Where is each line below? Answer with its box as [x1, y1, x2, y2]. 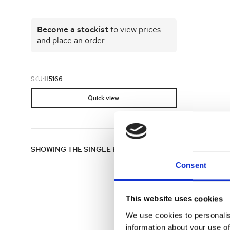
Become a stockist [37, 26, 108, 34]
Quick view [88, 95, 120, 101]
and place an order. [37, 36, 106, 45]
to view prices [108, 26, 161, 34]
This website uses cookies [125, 194, 223, 203]
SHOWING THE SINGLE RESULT [31, 146, 140, 154]
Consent [176, 161, 206, 170]
